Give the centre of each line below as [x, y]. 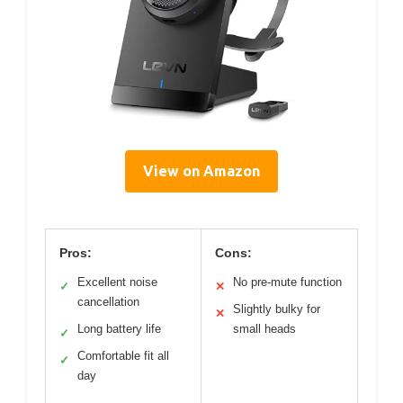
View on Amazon [201, 170]
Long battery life [119, 328]
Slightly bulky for [277, 309]
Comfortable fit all [123, 355]
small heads [264, 328]
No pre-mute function [287, 282]
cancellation [108, 301]
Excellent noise [117, 282]
